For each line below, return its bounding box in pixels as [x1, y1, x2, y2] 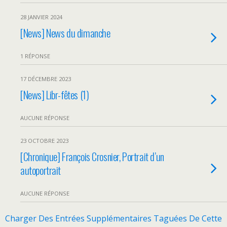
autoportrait [20, 162, 61, 178]
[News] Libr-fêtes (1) [20, 87, 89, 102]
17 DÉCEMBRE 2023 [20, 75, 71, 83]
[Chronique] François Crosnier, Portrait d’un [20, 148, 164, 164]
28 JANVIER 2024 [20, 13, 62, 21]
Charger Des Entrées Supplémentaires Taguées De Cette [5, 213, 222, 224]
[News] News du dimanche [20, 25, 110, 41]
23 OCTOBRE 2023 [20, 137, 68, 144]
